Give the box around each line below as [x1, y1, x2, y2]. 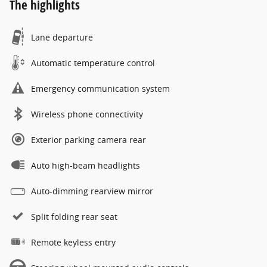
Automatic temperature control [31, 57, 155, 69]
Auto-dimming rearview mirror [31, 185, 153, 197]
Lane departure [31, 32, 93, 44]
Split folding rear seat [31, 211, 117, 223]
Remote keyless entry [31, 237, 116, 249]
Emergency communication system [31, 83, 170, 95]
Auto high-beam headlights [31, 160, 140, 172]
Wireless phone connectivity [31, 108, 143, 120]
